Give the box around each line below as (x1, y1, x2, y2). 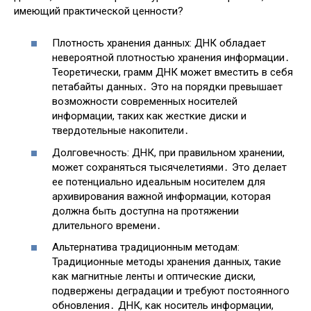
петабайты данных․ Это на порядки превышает (52, 81, 283, 94)
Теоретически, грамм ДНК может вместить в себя (52, 66, 293, 79)
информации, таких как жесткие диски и (52, 110, 246, 123)
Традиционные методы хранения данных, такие (52, 255, 281, 269)
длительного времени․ (52, 219, 162, 232)
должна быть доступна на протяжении (52, 204, 239, 217)
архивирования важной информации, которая (52, 190, 271, 203)
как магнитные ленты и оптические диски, (52, 270, 255, 283)
